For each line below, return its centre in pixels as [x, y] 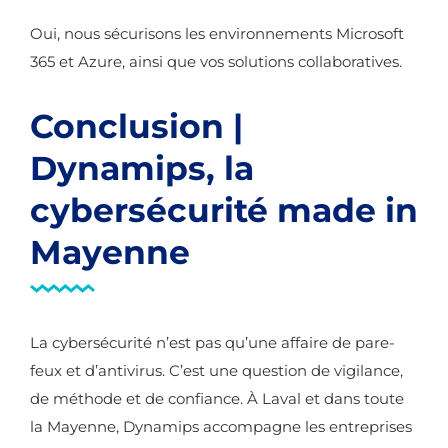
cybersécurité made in [224, 210]
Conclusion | [136, 126]
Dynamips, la [142, 168]
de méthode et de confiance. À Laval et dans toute [217, 398]
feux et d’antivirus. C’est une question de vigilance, [216, 370]
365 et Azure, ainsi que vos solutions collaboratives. [216, 61]
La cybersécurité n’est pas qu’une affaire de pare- [212, 342]
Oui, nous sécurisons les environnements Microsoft [217, 33]
